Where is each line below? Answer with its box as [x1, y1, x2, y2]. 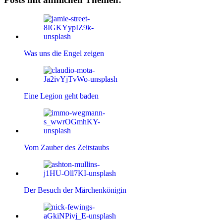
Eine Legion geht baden [24, 92, 99, 101]
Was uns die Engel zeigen [24, 49, 104, 58]
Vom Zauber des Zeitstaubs [24, 143, 109, 152]
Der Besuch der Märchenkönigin [24, 186, 126, 195]
